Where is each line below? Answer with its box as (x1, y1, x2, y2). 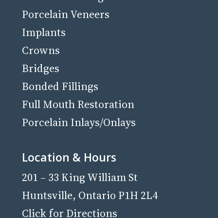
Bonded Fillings (21, 79, 98, 93)
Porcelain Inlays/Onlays (21, 115, 136, 129)
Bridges (21, 61, 59, 75)
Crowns (21, 43, 60, 57)
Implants (21, 25, 66, 39)
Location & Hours (21, 149, 116, 165)
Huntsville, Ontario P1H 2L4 (21, 188, 158, 203)
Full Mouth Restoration (21, 97, 134, 111)
